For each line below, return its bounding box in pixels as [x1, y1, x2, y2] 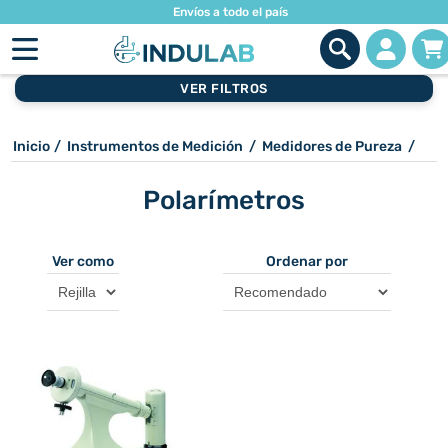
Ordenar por [266, 253, 349, 270]
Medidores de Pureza [262, 138, 402, 155]
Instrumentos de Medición [67, 138, 243, 155]
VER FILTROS [180, 81, 268, 96]
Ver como [52, 253, 115, 270]
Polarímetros [143, 185, 306, 216]
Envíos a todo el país [172, 5, 288, 19]
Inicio [13, 138, 50, 155]
